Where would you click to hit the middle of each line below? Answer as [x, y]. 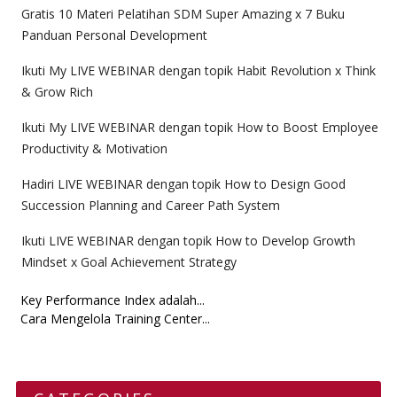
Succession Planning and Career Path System [150, 205]
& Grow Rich [57, 92]
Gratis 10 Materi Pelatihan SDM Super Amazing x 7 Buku [183, 14]
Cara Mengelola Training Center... [115, 319]
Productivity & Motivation [94, 148]
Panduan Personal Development [114, 35]
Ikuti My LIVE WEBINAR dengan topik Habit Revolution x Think [198, 70]
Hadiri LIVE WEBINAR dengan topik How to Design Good [183, 184]
